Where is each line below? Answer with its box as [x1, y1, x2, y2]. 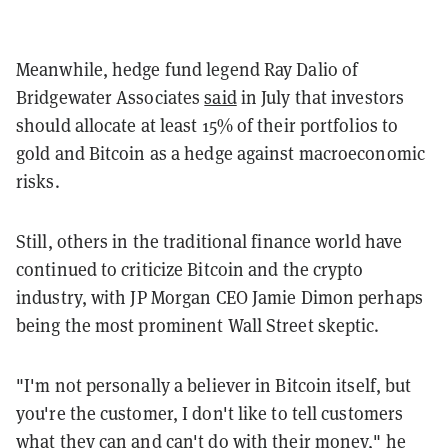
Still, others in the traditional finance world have [16, 230, 403, 254]
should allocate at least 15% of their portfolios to [16, 114, 399, 138]
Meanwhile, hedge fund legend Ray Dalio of [16, 58, 359, 82]
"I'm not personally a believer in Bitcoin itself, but [16, 374, 412, 398]
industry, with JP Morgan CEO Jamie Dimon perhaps [16, 286, 423, 310]
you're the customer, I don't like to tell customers [16, 402, 404, 426]
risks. [16, 170, 60, 194]
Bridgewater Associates [16, 86, 205, 110]
